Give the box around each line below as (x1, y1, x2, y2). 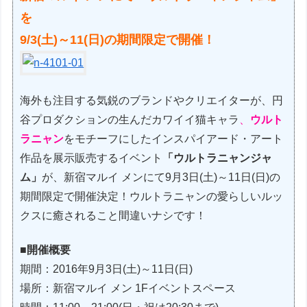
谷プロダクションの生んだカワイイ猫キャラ (20, 113, 240, 125)
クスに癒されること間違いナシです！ (20, 209, 207, 221)
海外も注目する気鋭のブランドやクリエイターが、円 (20, 94, 284, 106)
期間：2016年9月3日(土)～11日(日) (20, 263, 193, 275)
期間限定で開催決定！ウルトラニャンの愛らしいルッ (20, 190, 284, 202)
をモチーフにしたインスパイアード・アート (64, 132, 284, 145)
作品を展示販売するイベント (20, 151, 163, 164)
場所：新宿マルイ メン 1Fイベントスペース (20, 282, 236, 295)
